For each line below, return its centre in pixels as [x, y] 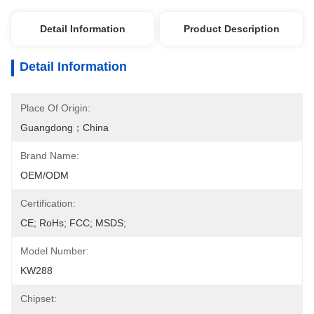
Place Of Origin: [55, 108]
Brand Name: [50, 156]
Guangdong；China [64, 128]
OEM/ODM [45, 175]
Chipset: [39, 299]
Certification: [48, 203]
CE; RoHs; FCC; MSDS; [73, 223]
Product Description [231, 29]
